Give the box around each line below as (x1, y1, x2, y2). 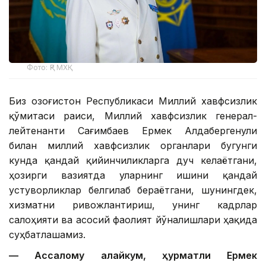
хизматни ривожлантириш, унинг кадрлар (9, 198, 257, 211)
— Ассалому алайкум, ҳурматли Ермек (9, 249, 257, 261)
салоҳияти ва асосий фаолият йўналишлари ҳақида (9, 213, 257, 226)
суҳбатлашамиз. (9, 228, 85, 240)
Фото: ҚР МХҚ (27, 62, 68, 72)
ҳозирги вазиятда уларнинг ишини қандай (9, 169, 257, 181)
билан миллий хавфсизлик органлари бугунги (9, 139, 257, 151)
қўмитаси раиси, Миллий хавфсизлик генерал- (9, 109, 257, 122)
